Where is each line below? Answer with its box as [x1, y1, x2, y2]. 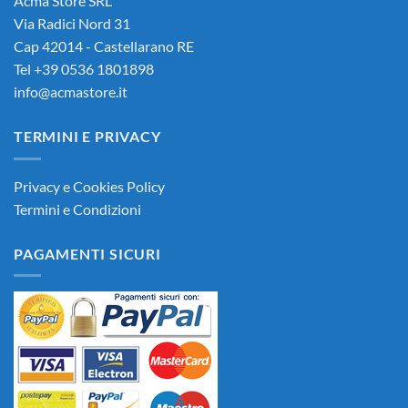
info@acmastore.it [14, 83, 127, 101]
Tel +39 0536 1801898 [14, 60, 154, 78]
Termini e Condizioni [14, 199, 141, 218]
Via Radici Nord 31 [14, 15, 130, 33]
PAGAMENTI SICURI [14, 244, 161, 262]
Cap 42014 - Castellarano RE [14, 37, 194, 56]
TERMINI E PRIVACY [14, 127, 161, 146]
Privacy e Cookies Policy [14, 177, 165, 195]
